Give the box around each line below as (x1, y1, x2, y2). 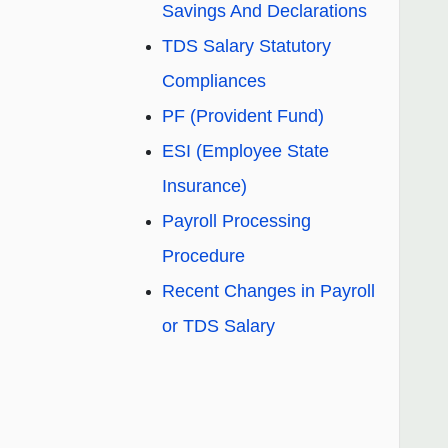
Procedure (162, 246, 245, 267)
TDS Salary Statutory (162, 36, 331, 57)
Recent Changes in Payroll (162, 281, 375, 302)
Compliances (162, 71, 266, 92)
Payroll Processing (162, 211, 311, 232)
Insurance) (162, 176, 247, 197)
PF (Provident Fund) (162, 106, 324, 127)
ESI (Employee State (162, 141, 329, 162)
